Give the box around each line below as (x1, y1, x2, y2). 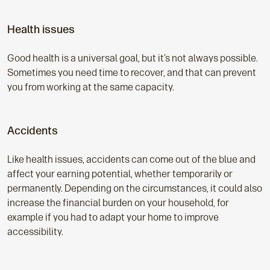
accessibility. (7, 225, 63, 237)
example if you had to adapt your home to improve (7, 211, 219, 223)
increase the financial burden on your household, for (7, 196, 229, 209)
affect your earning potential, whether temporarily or (7, 168, 233, 180)
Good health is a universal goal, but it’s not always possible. (7, 52, 258, 64)
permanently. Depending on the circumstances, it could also (7, 182, 262, 194)
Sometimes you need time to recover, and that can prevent (7, 66, 256, 78)
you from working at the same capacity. (7, 81, 174, 93)
